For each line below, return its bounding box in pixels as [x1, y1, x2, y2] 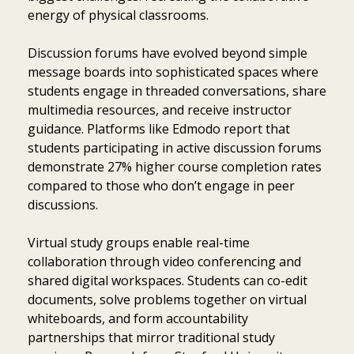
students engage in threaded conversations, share [28, 81, 326, 100]
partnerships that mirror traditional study [28, 328, 275, 346]
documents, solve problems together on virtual [28, 290, 307, 308]
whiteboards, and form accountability [28, 309, 248, 327]
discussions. [28, 195, 98, 213]
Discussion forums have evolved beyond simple [28, 43, 307, 62]
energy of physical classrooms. [28, 6, 209, 24]
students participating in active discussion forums [28, 138, 322, 156]
